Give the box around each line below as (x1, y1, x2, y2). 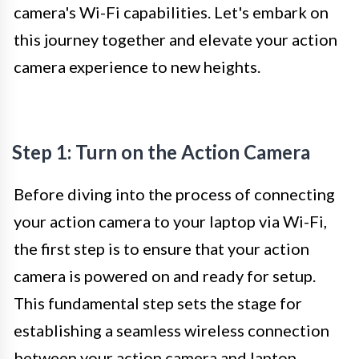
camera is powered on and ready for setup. (14, 265, 316, 285)
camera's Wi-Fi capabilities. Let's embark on (14, 2, 329, 22)
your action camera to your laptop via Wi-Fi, (14, 211, 327, 231)
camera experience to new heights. (14, 56, 260, 76)
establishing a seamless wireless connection (14, 320, 329, 340)
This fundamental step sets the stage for (14, 292, 302, 313)
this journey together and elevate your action (14, 29, 337, 49)
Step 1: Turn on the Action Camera (12, 139, 310, 163)
